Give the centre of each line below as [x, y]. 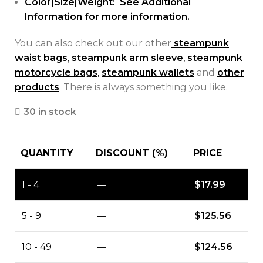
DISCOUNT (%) [132, 153]
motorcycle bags [56, 73]
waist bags [41, 58]
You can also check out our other [93, 43]
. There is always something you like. [144, 87]
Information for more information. [107, 17]
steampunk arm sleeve [127, 58]
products [37, 87]
